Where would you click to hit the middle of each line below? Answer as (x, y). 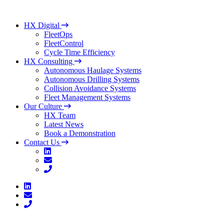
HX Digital (43, 25)
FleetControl (64, 43)
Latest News (64, 124)
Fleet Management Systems (87, 97)
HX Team (60, 115)
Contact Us (43, 142)
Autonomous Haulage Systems (93, 70)
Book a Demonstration (80, 133)
